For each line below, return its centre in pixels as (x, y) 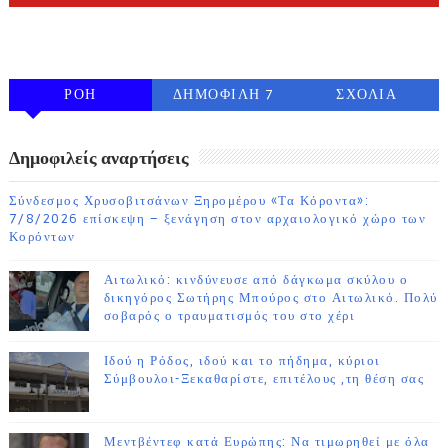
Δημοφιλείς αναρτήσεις (98, 158)
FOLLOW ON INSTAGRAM (99, 33)
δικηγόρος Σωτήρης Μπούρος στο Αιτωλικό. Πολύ (270, 298)
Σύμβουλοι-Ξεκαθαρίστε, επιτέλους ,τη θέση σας (264, 379)
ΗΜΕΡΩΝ (223, 127)
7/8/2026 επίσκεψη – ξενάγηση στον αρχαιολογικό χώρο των (217, 219)
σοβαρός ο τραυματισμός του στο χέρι (229, 316)
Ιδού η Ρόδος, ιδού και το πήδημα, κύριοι (242, 361)
